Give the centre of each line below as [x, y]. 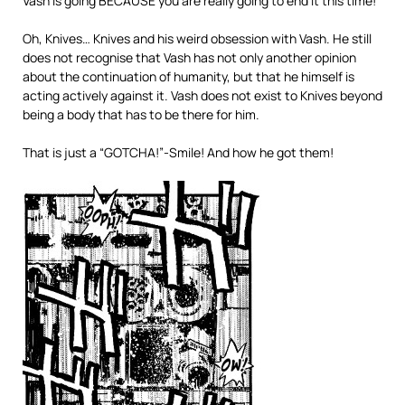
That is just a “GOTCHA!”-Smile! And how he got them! [178, 153]
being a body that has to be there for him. [142, 115]
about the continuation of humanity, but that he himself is [188, 77]
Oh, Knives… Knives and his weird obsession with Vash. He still [197, 39]
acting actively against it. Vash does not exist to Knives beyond [202, 96]
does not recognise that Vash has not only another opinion [189, 58]
